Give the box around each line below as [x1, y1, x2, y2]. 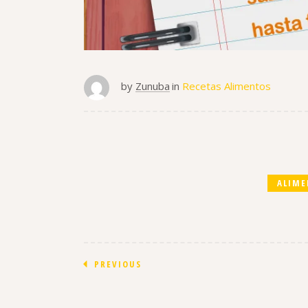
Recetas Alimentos [182, 79, 271, 93]
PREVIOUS [94, 257, 142, 270]
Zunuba [135, 79, 170, 93]
